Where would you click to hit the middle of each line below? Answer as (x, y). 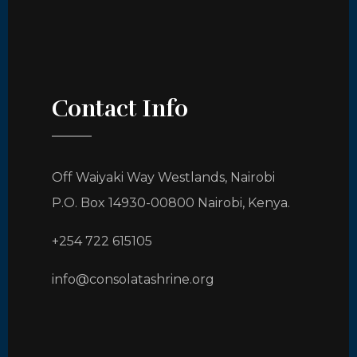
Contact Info (120, 109)
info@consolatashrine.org (133, 280)
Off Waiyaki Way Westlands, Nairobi (163, 178)
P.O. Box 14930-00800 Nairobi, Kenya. (171, 203)
